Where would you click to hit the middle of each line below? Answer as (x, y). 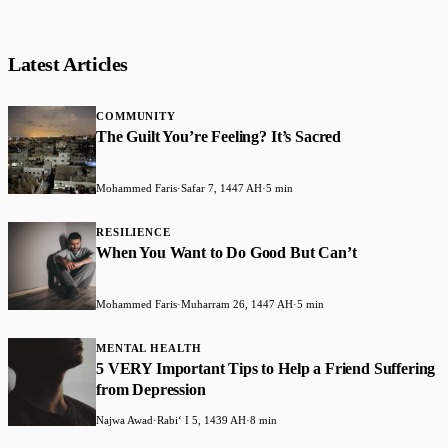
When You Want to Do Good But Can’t (226, 253)
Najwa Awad (124, 420)
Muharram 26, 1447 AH (237, 304)
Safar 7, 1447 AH (221, 188)
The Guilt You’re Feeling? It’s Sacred (219, 137)
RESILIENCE (133, 232)
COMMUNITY (136, 116)
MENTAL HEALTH (149, 348)
